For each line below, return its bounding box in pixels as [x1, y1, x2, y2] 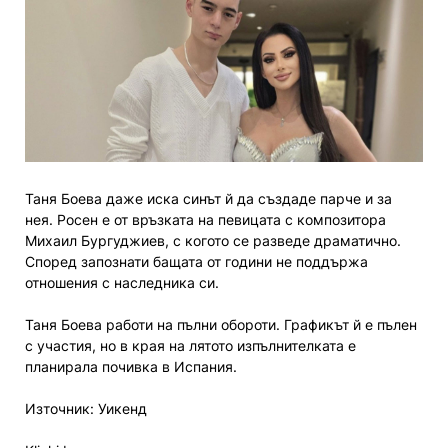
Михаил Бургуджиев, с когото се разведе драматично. [25, 232, 401, 249]
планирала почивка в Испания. [25, 358, 237, 375]
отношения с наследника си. [25, 274, 219, 291]
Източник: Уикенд [25, 400, 147, 417]
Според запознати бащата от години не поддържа [25, 253, 368, 270]
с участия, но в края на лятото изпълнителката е [25, 337, 356, 354]
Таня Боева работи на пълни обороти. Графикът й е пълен [25, 316, 417, 333]
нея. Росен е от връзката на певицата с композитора [25, 211, 386, 228]
